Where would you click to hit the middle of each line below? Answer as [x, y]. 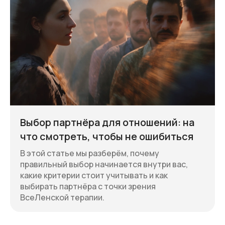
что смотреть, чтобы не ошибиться [107, 137]
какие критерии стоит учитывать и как [94, 176]
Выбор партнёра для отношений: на [107, 123]
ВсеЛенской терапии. [62, 198]
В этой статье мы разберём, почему [90, 153]
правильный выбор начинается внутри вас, [104, 164]
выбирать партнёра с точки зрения [88, 187]
